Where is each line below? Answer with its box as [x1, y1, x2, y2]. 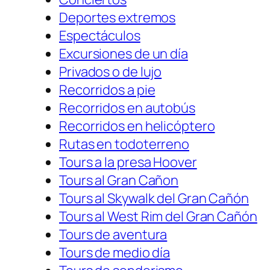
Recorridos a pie [59, 81, 155, 99]
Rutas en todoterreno [59, 135, 189, 154]
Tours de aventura [59, 225, 168, 244]
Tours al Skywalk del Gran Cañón [59, 189, 249, 208]
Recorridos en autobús [59, 99, 195, 118]
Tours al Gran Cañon [59, 171, 179, 190]
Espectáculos [59, 27, 140, 45]
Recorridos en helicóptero [59, 117, 215, 136]
